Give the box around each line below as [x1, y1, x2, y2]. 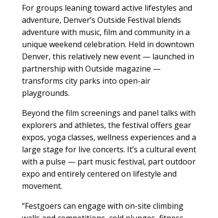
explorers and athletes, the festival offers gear [21, 120, 191, 131]
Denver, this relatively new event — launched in [21, 51, 194, 62]
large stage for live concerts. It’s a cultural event [21, 144, 196, 155]
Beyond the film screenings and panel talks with [21, 108, 196, 119]
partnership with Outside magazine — [21, 63, 161, 74]
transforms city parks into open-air [21, 75, 150, 87]
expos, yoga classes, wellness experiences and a [21, 132, 196, 143]
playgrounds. [21, 88, 70, 99]
